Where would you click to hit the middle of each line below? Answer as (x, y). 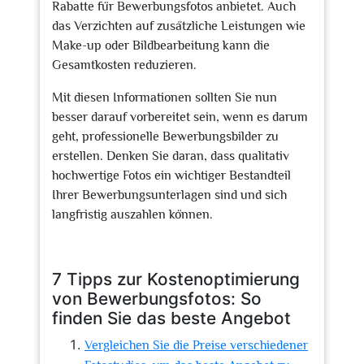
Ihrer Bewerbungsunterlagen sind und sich (169, 195)
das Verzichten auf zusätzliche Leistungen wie (179, 26)
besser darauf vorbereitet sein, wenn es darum (180, 117)
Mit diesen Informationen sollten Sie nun (165, 97)
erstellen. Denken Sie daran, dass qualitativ (171, 156)
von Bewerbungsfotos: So (157, 299)
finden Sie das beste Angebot (171, 318)
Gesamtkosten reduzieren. (124, 65)
